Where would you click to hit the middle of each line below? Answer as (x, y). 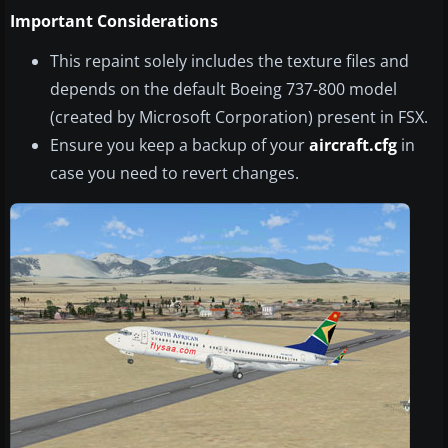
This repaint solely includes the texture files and (229, 61)
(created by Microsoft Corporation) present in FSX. (239, 117)
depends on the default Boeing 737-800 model (223, 89)
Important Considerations (114, 21)
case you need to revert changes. (174, 173)
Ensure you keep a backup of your (179, 145)
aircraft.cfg (353, 145)
